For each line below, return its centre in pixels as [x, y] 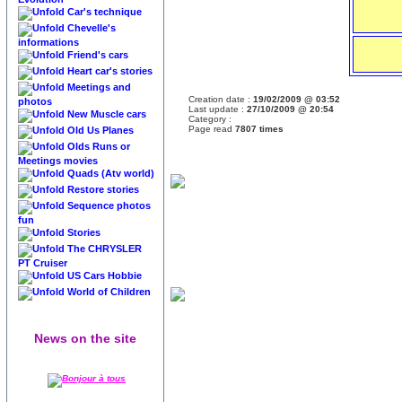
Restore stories [103, 189]
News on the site [85, 338]
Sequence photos [109, 205]
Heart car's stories [110, 71]
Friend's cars [98, 55]
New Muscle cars [107, 114]
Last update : [218, 109]
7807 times [259, 129]
